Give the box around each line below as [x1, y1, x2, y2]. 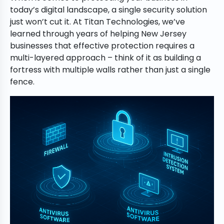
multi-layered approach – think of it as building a [10, 52, 201, 64]
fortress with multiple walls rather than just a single [10, 64, 210, 76]
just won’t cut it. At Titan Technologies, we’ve [10, 16, 185, 28]
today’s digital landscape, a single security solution [10, 4, 207, 16]
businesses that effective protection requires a [10, 40, 194, 52]
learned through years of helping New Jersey [10, 28, 186, 40]
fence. [10, 76, 34, 88]
